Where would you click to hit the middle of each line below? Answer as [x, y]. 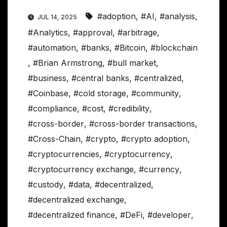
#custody [46, 185]
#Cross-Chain [54, 139]
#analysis [177, 16]
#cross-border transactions [142, 124]
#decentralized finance [71, 215]
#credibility [129, 109]
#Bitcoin [130, 48]
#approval [93, 33]
